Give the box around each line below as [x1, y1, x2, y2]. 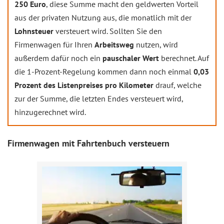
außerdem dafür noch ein [14, 53, 102, 63]
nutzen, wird [136, 39, 178, 50]
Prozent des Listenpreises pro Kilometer [14, 80, 153, 90]
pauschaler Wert [102, 53, 159, 63]
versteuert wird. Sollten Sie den [55, 26, 162, 36]
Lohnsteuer [14, 26, 55, 36]
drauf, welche [153, 80, 201, 90]
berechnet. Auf [159, 53, 209, 63]
